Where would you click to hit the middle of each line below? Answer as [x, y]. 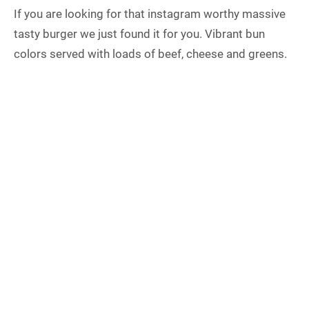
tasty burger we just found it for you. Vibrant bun [139, 33]
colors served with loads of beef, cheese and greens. [150, 53]
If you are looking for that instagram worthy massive [150, 13]
